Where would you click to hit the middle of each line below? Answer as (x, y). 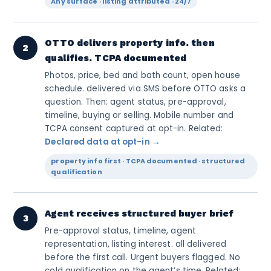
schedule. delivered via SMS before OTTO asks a (145, 89)
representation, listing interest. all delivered (136, 244)
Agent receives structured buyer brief (139, 214)
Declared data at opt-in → (103, 142)
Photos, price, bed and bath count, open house (142, 75)
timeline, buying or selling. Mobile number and (139, 115)
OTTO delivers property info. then (130, 43)
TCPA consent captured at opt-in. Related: (134, 129)
